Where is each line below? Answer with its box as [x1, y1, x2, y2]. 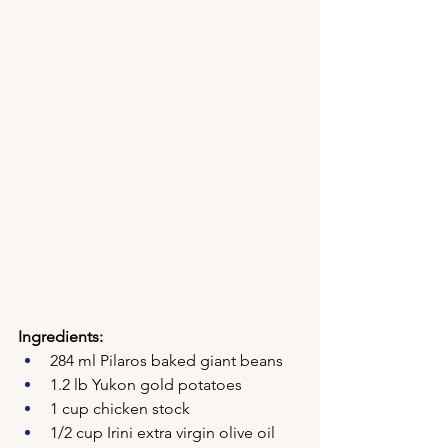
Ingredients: [18, 327, 103, 346]
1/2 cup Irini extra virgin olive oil [50, 423, 275, 442]
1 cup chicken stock [50, 399, 190, 418]
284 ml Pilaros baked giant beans [50, 351, 283, 370]
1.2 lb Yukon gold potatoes [50, 375, 242, 394]
